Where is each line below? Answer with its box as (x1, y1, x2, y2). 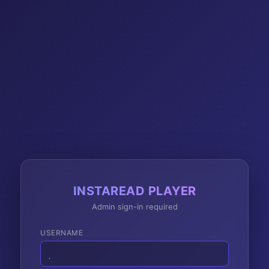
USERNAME (40, 228, 83, 237)
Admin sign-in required (91, 201, 178, 211)
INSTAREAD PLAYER (73, 183, 196, 198)
